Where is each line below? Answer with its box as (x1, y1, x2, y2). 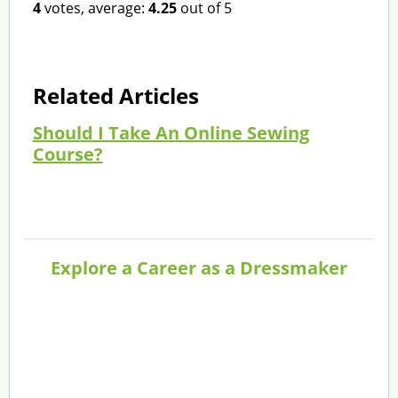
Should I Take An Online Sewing (32, 120, 309, 145)
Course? (32, 141, 103, 166)
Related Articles (32, 80, 199, 110)
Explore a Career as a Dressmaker (51, 255, 347, 280)
